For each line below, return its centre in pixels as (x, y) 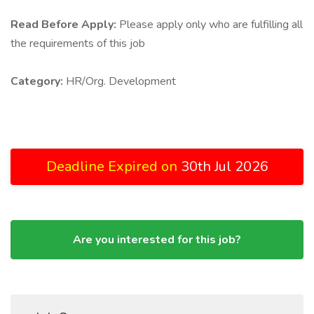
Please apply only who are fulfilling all (211, 25)
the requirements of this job (78, 43)
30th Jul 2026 (224, 166)
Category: (38, 81)
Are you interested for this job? (157, 240)
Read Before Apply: (65, 25)
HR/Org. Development (121, 81)
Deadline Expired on (113, 166)
